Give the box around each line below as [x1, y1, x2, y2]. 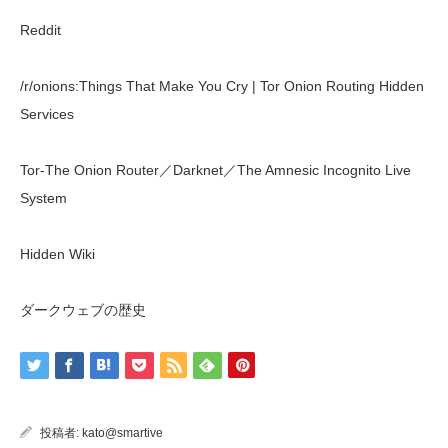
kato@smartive [82, 426, 163, 440]
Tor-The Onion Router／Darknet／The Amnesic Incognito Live [20, 162, 411, 178]
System [20, 190, 67, 206]
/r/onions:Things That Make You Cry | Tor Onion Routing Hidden [20, 78, 424, 94]
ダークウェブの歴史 [20, 302, 146, 318]
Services [20, 106, 74, 122]
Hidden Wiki [20, 246, 95, 262]
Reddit [20, 22, 61, 38]
